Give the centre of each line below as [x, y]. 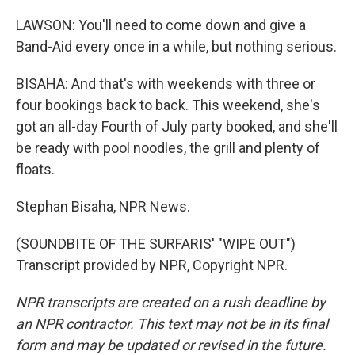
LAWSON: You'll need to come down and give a [161, 25]
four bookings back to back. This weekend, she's [168, 105]
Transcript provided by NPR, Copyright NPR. [152, 265]
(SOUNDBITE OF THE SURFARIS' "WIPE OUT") [156, 244]
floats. [35, 169]
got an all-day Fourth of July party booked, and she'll [177, 126]
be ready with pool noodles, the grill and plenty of [168, 148]
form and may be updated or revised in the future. [171, 345]
